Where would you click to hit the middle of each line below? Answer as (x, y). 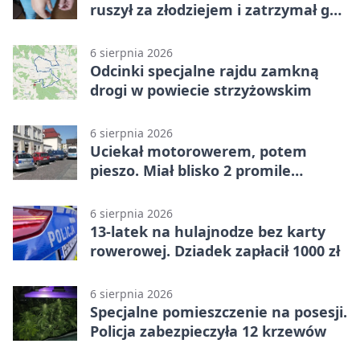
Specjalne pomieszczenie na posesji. (219, 311)
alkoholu (121, 189)
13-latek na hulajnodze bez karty (208, 231)
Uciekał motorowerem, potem (198, 151)
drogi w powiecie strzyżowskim (201, 90)
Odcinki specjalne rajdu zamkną (205, 70)
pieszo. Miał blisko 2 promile (190, 170)
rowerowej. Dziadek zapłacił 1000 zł (215, 250)
